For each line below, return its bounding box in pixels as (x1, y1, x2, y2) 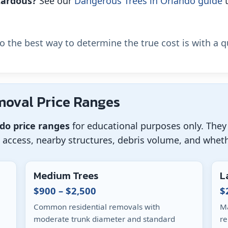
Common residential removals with (34, 201, 160, 212)
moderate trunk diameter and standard (34, 213, 176, 224)
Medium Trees (34, 167, 99, 183)
